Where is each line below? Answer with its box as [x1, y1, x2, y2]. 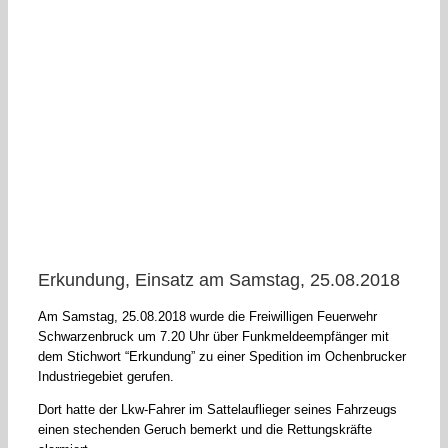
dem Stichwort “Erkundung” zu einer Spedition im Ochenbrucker [38, 349, 406, 365]
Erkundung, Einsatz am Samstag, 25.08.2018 [38, 270, 400, 291]
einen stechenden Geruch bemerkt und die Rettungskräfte [38, 422, 372, 438]
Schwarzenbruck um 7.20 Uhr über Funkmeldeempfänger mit [38, 329, 389, 345]
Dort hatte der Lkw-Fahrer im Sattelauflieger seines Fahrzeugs [38, 402, 397, 418]
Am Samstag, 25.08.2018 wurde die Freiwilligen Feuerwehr [38, 309, 377, 325]
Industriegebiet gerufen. [38, 369, 174, 385]
